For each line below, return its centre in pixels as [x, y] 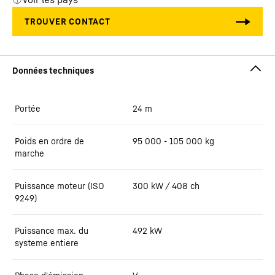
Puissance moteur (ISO [60, 186]
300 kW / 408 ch [166, 186]
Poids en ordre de [49, 141]
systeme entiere [47, 243]
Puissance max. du [52, 230]
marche [29, 153]
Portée [28, 108]
